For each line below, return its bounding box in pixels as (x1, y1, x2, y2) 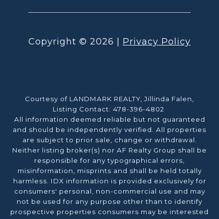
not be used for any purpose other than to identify (17, 197, 202, 205)
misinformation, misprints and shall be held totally (17, 166, 202, 175)
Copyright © (28, 36, 87, 47)
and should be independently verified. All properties (13, 125, 206, 133)
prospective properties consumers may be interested (10, 207, 209, 216)
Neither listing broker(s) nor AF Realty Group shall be (12, 146, 207, 154)
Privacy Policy (123, 36, 191, 47)
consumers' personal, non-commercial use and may (14, 187, 205, 195)
